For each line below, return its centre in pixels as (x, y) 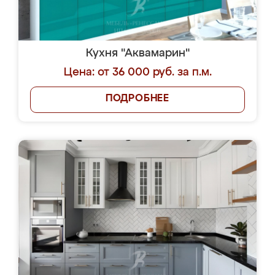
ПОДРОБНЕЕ (137, 99)
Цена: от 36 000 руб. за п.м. (137, 72)
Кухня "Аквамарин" (137, 53)
